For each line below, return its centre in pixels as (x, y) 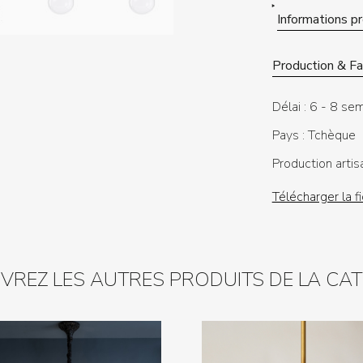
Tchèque (330, 135)
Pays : (288, 135)
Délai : (289, 107)
